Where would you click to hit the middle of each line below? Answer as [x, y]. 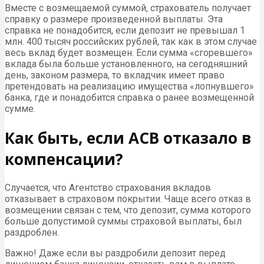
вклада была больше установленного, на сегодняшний [126, 64]
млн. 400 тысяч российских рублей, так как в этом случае [131, 41]
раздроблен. [32, 233]
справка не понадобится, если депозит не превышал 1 [125, 30]
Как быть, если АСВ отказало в [128, 138]
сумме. [20, 108]
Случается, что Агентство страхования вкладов [108, 188]
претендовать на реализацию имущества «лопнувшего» [129, 86]
